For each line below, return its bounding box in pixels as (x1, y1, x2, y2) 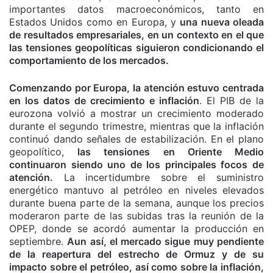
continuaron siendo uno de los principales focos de (9, 158, 264, 171)
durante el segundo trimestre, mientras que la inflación (9, 119, 264, 132)
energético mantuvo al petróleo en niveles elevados (9, 183, 264, 196)
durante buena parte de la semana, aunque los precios (9, 196, 264, 209)
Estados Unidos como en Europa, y (9, 15, 180, 28)
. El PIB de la (199, 94, 264, 107)
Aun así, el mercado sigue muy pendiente (67, 235, 264, 247)
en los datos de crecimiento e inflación (9, 94, 199, 107)
